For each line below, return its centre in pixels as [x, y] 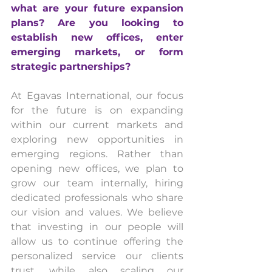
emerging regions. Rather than [97, 154]
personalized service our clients [97, 256]
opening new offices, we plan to [97, 168]
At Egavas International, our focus [97, 95]
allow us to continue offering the [97, 241]
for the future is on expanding [97, 110]
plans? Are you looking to [97, 22]
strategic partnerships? [71, 66]
